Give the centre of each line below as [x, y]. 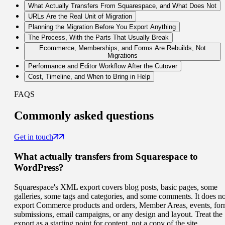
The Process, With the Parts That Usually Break [98, 38]
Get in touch [34, 137]
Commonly [42, 116]
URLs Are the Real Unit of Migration [80, 17]
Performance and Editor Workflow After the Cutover [103, 66]
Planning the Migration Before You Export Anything [102, 27]
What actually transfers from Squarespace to [106, 156]
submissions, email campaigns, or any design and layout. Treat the [118, 214]
